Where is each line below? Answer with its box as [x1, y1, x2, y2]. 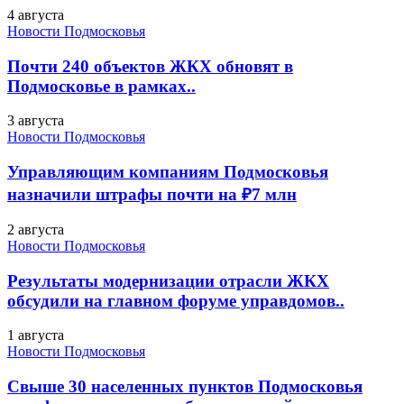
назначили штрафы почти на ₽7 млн [7, 185, 297, 205]
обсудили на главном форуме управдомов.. [7, 290, 344, 310]
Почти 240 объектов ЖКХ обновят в [7, 56, 293, 76]
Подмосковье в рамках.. [7, 76, 196, 96]
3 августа [7, 113, 64, 129]
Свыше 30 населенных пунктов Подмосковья [7, 376, 363, 396]
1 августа [7, 327, 64, 344]
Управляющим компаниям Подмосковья [7, 162, 328, 182]
